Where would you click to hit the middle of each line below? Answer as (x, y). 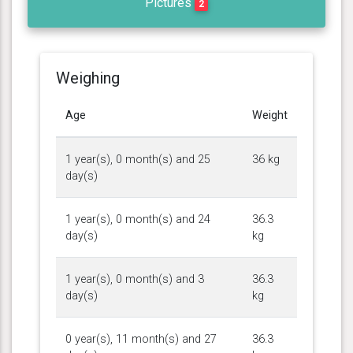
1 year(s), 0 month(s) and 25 (138, 159)
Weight (270, 115)
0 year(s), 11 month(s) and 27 (141, 339)
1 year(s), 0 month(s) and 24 (138, 219)
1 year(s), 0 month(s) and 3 (135, 279)
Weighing (88, 78)
